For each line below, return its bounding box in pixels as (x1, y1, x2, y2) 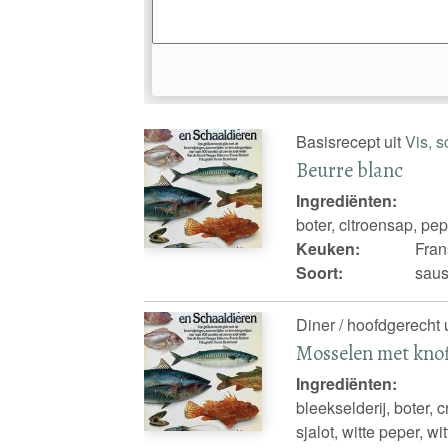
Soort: (296, 261, 344, 285)
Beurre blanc (296, 156, 404, 185)
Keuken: (296, 237, 361, 261)
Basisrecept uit (296, 130, 406, 154)
